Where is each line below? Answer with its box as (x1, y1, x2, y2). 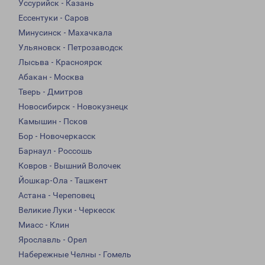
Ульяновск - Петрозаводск (18, 43, 123, 53)
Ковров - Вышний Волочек (18, 161, 121, 171)
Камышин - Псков (18, 117, 88, 127)
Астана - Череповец (18, 190, 95, 201)
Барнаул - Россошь (18, 146, 92, 156)
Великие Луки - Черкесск (18, 205, 115, 215)
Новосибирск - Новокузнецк (18, 102, 128, 112)
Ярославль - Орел (18, 235, 87, 245)
